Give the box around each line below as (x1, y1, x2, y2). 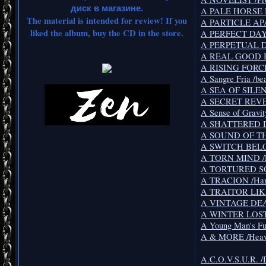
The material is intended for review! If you (27, 14, 187, 27)
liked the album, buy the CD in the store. (30, 26, 183, 39)
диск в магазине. (71, 1, 143, 14)
